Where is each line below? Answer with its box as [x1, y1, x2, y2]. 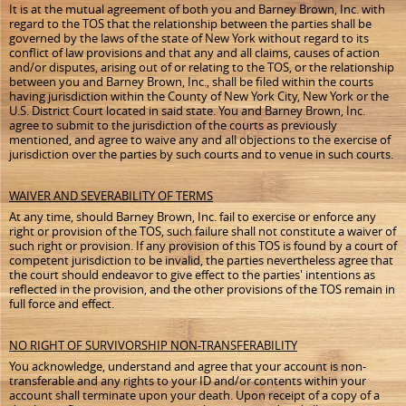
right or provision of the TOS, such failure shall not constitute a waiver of [9, 223, 396, 239]
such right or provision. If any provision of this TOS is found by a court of [9, 237, 397, 254]
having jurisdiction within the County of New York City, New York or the [9, 88, 389, 104]
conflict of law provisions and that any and [9, 44, 240, 61]
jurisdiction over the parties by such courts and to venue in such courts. [9, 146, 393, 162]
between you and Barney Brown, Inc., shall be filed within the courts [9, 73, 373, 90]
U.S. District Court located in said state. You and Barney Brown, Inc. [9, 102, 365, 119]
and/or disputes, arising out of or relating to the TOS [9, 59, 289, 75]
